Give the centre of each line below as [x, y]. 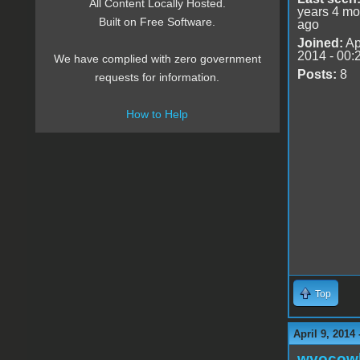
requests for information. [157, 78]
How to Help [157, 115]
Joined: [320, 43]
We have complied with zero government [157, 59]
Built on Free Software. [157, 22]
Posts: [317, 74]
